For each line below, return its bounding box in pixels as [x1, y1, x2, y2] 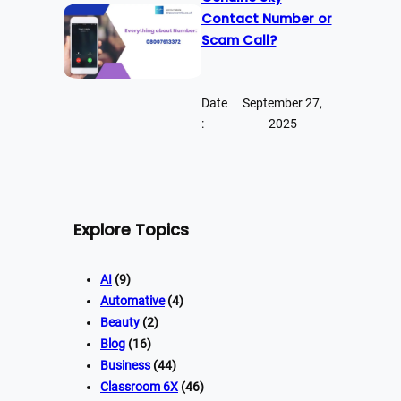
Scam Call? [200, 30, 277, 49]
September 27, [243, 96, 323, 111]
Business [100, 358, 150, 373]
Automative [100, 294, 165, 309]
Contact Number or [200, 9, 332, 28]
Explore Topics [73, 218, 189, 242]
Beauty [100, 315, 140, 330]
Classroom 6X [100, 380, 178, 395]
